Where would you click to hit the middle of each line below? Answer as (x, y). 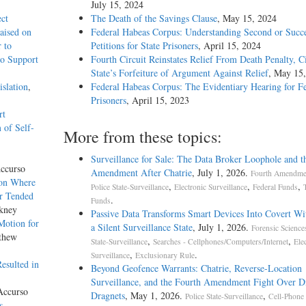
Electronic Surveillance (210, 187)
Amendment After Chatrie (141, 173)
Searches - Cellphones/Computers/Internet (220, 242)
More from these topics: (142, 137)
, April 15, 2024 (229, 46)
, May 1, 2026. (155, 296)
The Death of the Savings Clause (154, 18)
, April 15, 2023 (157, 100)
